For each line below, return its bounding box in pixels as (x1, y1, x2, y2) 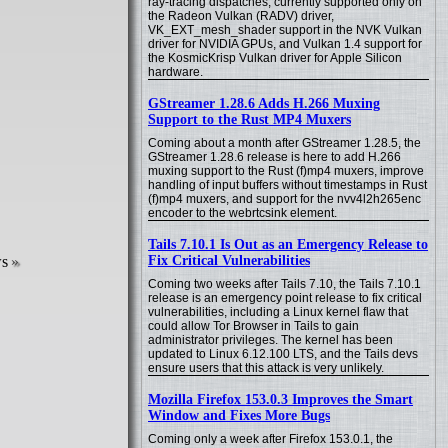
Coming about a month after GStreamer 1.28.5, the (148, 136, 421, 150)
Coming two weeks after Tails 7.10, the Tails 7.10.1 (148, 277, 421, 291)
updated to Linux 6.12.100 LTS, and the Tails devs (148, 347, 418, 361)
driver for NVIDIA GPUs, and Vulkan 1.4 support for (148, 37, 422, 51)
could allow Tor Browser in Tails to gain (148, 319, 359, 333)
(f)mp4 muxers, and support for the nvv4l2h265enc (148, 192, 421, 206)
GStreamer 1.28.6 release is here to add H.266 (148, 150, 401, 164)
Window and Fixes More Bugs (148, 408, 330, 423)
